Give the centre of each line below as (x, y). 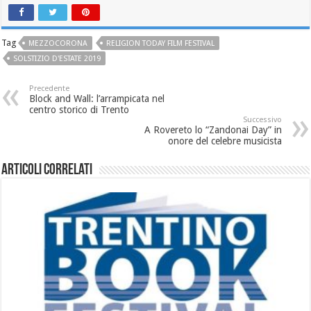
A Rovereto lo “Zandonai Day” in (213, 130)
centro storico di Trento (79, 110)
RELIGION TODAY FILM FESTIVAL (161, 44)
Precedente (50, 89)
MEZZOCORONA (58, 44)
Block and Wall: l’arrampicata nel (97, 99)
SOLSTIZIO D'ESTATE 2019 (57, 59)
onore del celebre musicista (225, 141)
